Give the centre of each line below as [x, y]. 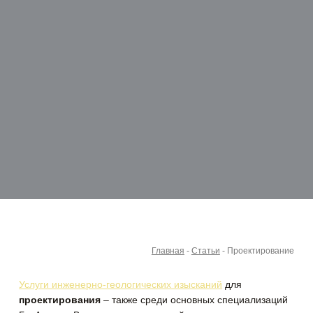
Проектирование [260, 250]
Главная [168, 250]
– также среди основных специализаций [195, 299]
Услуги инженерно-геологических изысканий [121, 284]
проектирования [60, 299]
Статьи [205, 250]
